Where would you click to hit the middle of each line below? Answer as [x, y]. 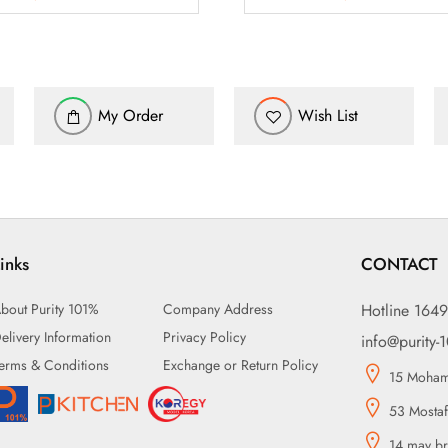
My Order [130, 116]
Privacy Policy [204, 337]
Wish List [328, 116]
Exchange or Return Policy [240, 365]
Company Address [217, 309]
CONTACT [399, 264]
